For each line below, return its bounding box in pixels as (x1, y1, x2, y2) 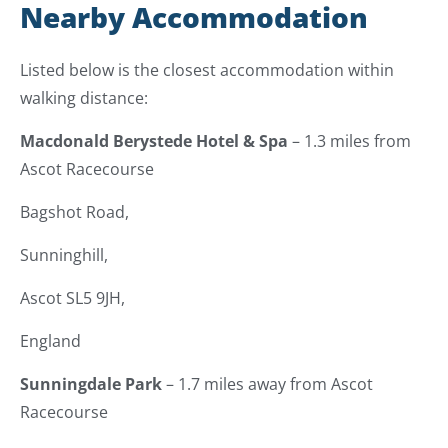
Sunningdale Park (20, 373, 162, 396)
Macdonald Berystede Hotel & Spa (20, 130, 288, 153)
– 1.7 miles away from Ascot (162, 373, 373, 396)
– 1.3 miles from (288, 130, 411, 153)
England (20, 330, 81, 353)
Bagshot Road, (20, 201, 133, 224)
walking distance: (20, 87, 148, 110)
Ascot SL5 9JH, (20, 287, 129, 310)
